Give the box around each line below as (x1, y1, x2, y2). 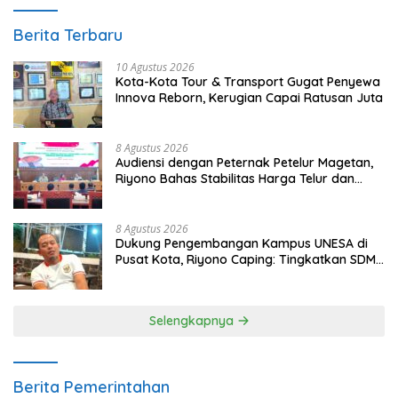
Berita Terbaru (13, 24, 123, 45)
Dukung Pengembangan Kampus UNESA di (115, 235, 368, 251)
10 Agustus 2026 (115, 59, 195, 75)
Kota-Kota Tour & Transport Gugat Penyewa (115, 73, 380, 90)
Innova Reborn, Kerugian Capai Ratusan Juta (115, 89, 383, 106)
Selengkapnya (148, 312, 237, 329)
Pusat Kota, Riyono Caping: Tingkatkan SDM (115, 251, 376, 267)
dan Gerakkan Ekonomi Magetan (115, 267, 312, 283)
